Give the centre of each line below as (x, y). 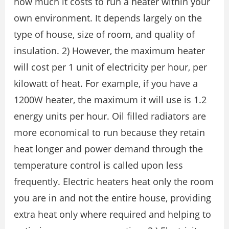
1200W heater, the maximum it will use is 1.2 (110, 100)
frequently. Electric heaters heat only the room (114, 182)
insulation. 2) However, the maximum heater (109, 51)
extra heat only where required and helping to (112, 214)
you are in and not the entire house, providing (112, 198)
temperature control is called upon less (98, 165)
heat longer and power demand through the (108, 149)
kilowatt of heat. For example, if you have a (106, 84)
